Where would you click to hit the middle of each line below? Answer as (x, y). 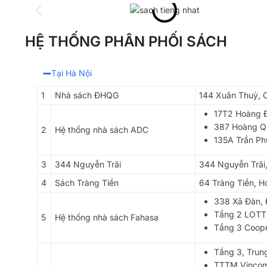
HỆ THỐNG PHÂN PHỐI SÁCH (126, 42)
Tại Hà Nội (72, 73)
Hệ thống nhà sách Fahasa (107, 218)
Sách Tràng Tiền (87, 183)
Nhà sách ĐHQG (87, 95)
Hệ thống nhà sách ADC (102, 130)
